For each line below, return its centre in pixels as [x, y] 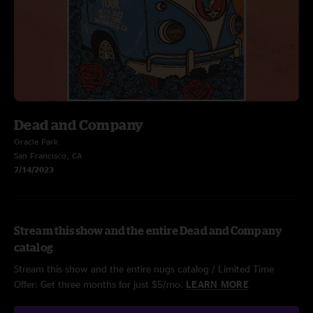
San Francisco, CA [48, 155]
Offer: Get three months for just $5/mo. [100, 284]
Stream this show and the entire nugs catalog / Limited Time [144, 269]
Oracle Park [36, 141]
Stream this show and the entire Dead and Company [148, 231]
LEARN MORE [217, 284]
